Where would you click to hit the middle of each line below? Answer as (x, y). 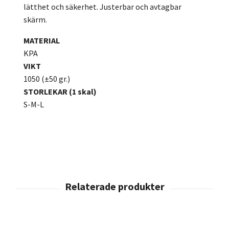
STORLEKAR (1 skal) (60, 92)
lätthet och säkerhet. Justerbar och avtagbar (102, 7)
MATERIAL (42, 41)
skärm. (35, 20)
